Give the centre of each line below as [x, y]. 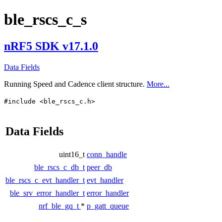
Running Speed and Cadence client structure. [75, 84]
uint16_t [72, 154]
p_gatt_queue [108, 206]
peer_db [99, 167]
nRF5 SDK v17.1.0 [51, 46]
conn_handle [107, 154]
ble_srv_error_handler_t [47, 193]
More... [158, 84]
